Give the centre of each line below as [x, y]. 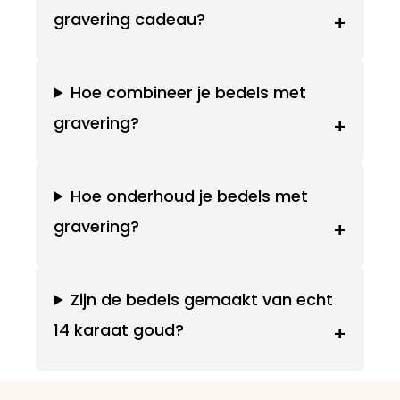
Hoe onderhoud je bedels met [190, 196]
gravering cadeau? [130, 19]
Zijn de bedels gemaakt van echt [202, 300]
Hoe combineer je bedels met [189, 92]
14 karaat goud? [119, 330]
